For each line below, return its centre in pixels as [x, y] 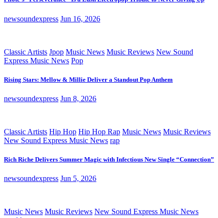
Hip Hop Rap [99, 131]
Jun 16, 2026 [80, 18]
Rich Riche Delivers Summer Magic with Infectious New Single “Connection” [109, 160]
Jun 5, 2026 [78, 179]
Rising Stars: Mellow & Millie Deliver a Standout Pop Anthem [88, 79]
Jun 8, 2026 [78, 98]
